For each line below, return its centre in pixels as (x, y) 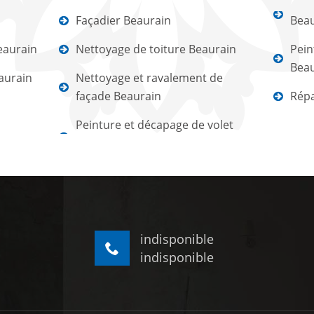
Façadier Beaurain (124, 21)
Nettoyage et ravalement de (150, 78)
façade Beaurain (119, 96)
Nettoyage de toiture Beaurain (156, 49)
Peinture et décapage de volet (155, 125)
